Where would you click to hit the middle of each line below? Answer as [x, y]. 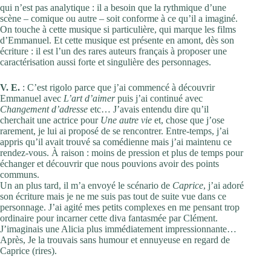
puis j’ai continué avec [159, 98]
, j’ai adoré [224, 185]
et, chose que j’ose [188, 120]
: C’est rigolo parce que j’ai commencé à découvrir [117, 87]
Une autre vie [126, 120]
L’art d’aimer [89, 98]
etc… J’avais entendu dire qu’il [148, 109]
